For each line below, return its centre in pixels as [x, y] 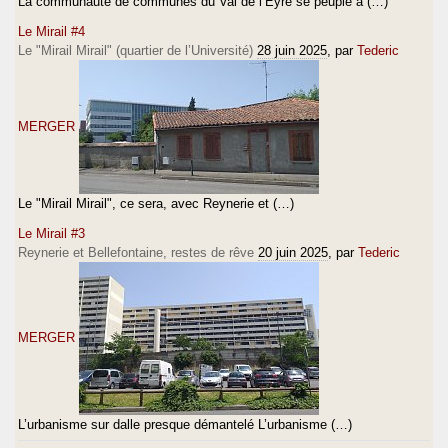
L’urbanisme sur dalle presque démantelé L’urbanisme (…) [185, 424]
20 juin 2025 [293, 252]
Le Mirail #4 [51, 31]
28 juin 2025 [292, 50]
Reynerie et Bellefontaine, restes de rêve [136, 252]
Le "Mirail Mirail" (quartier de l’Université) [135, 50]
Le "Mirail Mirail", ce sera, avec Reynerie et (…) [156, 203]
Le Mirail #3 [51, 233]
